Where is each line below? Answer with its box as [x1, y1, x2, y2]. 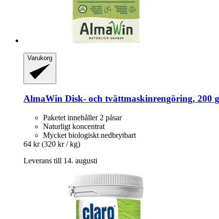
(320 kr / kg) [42, 139, 80, 148]
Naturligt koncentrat [43, 122, 105, 131]
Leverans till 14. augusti [23, 156, 97, 165]
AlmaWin [23, 93, 63, 104]
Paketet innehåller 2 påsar [43, 113, 122, 122]
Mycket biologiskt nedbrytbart [43, 131, 136, 139]
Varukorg [27, 54, 52, 62]
